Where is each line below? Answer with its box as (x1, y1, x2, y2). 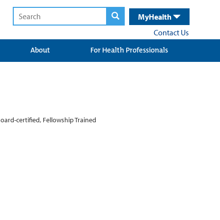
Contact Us (154, 27, 189, 37)
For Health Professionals (90, 45, 168, 55)
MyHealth (138, 12, 173, 22)
